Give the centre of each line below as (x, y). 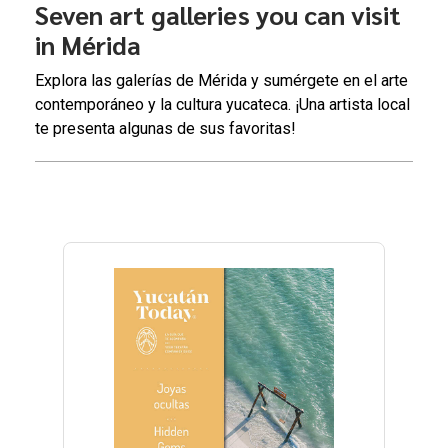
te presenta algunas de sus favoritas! (165, 129)
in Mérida (88, 44)
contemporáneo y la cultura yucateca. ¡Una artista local (222, 105)
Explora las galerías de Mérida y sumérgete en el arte (221, 81)
